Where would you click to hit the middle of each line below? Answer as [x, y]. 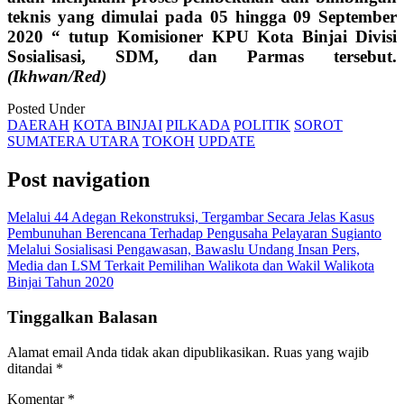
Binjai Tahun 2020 [60, 282]
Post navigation [78, 179]
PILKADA [198, 124]
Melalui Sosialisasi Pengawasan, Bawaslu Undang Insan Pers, [184, 250]
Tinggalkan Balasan [83, 317]
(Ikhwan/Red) [57, 76]
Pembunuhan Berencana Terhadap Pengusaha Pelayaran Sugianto [194, 234]
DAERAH [38, 124]
